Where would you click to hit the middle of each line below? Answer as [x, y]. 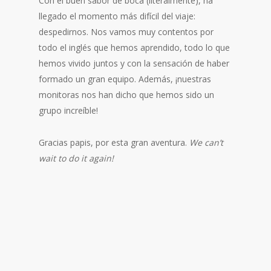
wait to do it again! [76, 158]
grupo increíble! [68, 110]
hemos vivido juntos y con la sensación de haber [134, 63]
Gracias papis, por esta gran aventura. [114, 142]
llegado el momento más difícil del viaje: [117, 16]
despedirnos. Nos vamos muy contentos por [126, 32]
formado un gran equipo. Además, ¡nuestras [125, 79]
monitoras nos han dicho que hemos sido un [126, 95]
